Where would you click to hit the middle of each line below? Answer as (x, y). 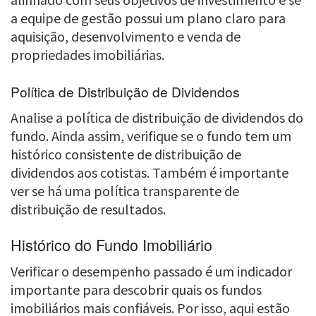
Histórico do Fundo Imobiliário (111, 244)
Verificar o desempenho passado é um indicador (151, 272)
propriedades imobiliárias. (87, 54)
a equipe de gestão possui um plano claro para (148, 18)
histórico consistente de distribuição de (126, 154)
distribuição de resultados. (88, 209)
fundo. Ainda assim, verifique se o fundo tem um (151, 136)
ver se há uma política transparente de (125, 191)
